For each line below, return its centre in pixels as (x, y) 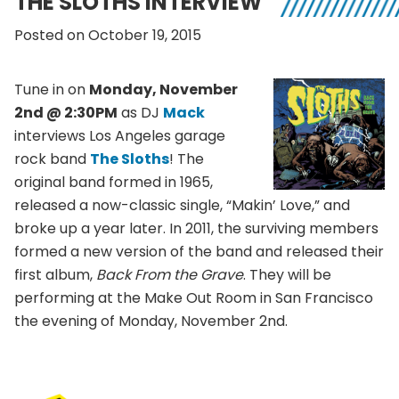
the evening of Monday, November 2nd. (151, 322)
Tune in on (52, 90)
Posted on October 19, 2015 (108, 36)
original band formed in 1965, (114, 183)
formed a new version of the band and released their (199, 252)
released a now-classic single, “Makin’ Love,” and (182, 206)
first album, (53, 275)
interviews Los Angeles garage (120, 136)
